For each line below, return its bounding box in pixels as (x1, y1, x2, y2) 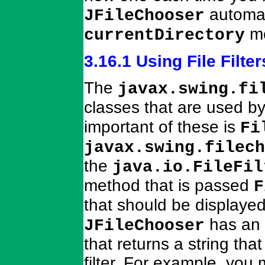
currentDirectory (84, 25, 245, 44)
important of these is (84, 118, 240, 137)
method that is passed (84, 176, 254, 195)
